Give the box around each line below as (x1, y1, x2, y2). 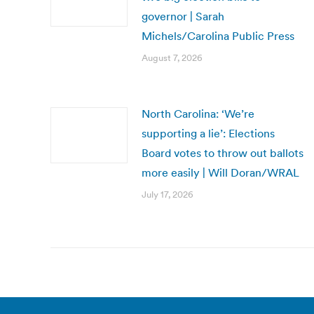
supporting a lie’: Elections (142, 126, 275, 140)
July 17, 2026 (142, 189, 193, 200)
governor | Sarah (142, 9, 224, 23)
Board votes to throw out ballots (142, 146, 303, 160)
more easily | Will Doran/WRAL (142, 165, 299, 179)
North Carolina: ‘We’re (142, 107, 254, 121)
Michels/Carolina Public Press (142, 29, 294, 43)
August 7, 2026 (142, 52, 203, 64)
